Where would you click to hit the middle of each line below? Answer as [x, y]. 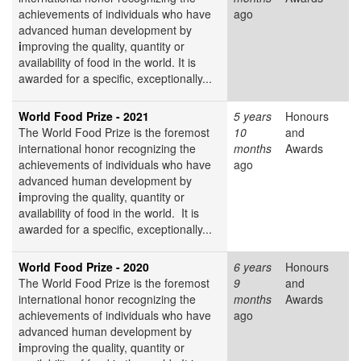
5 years [253, 116]
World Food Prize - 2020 [84, 267]
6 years [253, 267]
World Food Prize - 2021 [84, 116]
